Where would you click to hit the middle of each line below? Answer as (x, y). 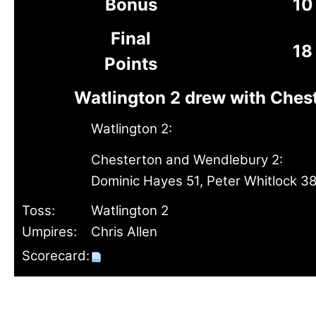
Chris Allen (124, 232)
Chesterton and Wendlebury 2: (187, 160)
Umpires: (49, 232)
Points (131, 64)
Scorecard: (56, 256)
